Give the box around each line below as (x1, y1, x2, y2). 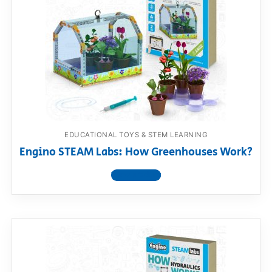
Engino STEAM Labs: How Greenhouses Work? (19, 144, 253, 161)
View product (111, 169, 161, 182)
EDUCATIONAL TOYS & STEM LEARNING (64, 130, 208, 139)
